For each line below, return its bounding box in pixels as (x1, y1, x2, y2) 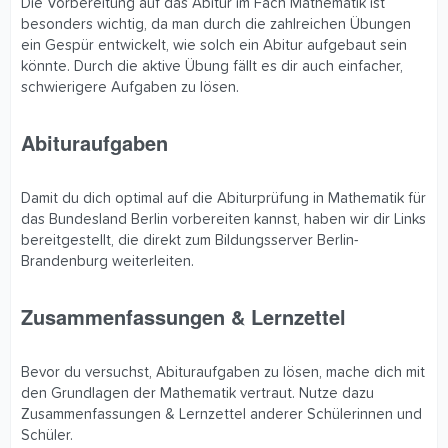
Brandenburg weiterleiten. (21, 254, 194, 270)
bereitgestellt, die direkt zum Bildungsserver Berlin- (21, 233, 359, 249)
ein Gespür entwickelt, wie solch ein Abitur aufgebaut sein (21, 38, 407, 54)
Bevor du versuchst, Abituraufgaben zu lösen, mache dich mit (21, 365, 425, 381)
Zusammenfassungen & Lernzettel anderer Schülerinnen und (21, 407, 422, 423)
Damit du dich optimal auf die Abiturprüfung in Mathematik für (21, 191, 426, 207)
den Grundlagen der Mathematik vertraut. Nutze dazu (21, 386, 374, 402)
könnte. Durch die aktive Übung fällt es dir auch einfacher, (21, 59, 403, 75)
